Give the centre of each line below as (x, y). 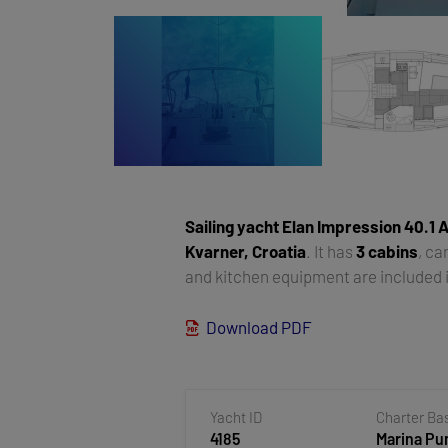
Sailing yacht (232, 225)
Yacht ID (236, 416)
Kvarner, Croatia (246, 250)
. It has (331, 250)
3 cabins (387, 250)
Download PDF (259, 326)
